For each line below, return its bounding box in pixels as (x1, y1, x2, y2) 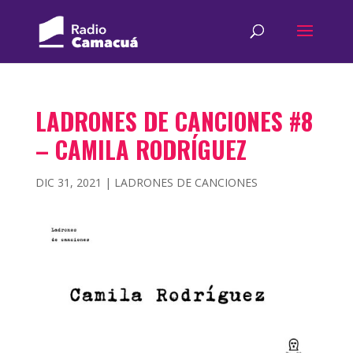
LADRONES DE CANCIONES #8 (35, 103, 313, 139)
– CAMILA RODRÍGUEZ (35, 132, 247, 167)
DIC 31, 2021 (35, 175, 102, 190)
